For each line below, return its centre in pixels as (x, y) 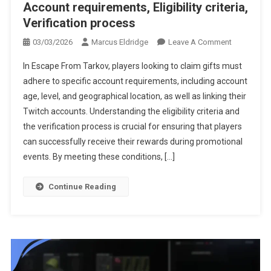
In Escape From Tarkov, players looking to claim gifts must (132, 66)
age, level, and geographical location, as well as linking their (134, 96)
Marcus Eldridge (119, 42)
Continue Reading (82, 187)
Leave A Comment (200, 42)
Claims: (243, 111)
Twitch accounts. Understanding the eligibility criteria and (131, 112)
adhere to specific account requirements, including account (135, 81)
